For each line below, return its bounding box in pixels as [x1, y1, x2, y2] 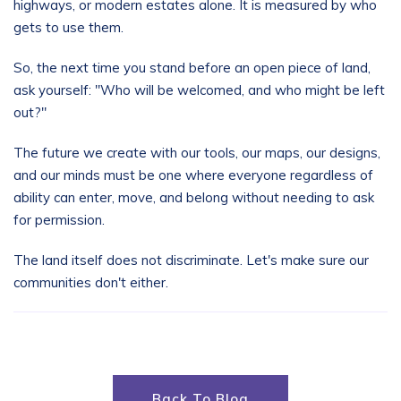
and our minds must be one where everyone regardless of [13, 166, 373, 183]
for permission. [13, 211, 105, 228]
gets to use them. [13, 19, 124, 36]
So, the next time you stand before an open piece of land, [13, 59, 371, 76]
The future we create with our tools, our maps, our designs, [13, 144, 380, 161]
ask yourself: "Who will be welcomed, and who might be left [13, 81, 385, 98]
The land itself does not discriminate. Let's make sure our [13, 252, 369, 269]
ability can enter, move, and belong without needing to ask [13, 189, 374, 206]
